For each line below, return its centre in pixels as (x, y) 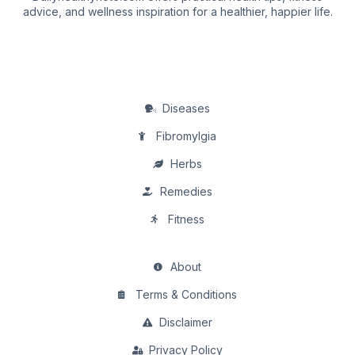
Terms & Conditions (186, 295)
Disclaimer (186, 323)
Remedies (186, 192)
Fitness (186, 219)
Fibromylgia (186, 136)
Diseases (186, 109)
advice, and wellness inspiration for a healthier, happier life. (177, 12)
